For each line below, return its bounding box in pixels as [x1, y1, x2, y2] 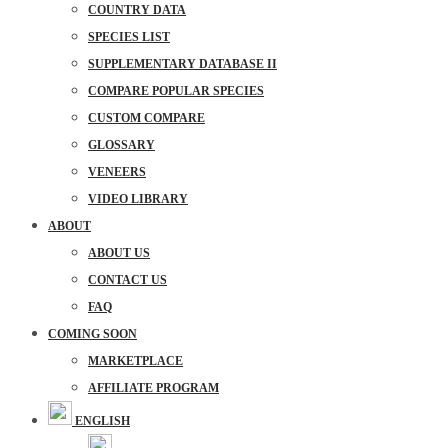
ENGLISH [75, 414, 130, 428]
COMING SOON [48, 327, 137, 341]
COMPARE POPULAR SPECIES [88, 84, 264, 98]
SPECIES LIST [88, 30, 170, 44]
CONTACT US [88, 273, 167, 287]
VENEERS [88, 165, 146, 179]
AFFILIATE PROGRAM [88, 381, 219, 395]
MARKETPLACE [88, 354, 183, 368]
